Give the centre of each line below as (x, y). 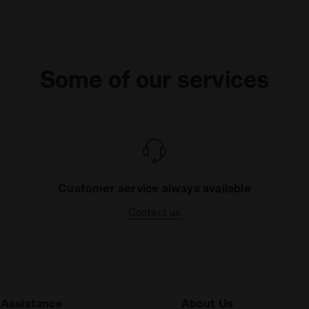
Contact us (154, 212)
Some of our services (154, 79)
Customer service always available (154, 188)
